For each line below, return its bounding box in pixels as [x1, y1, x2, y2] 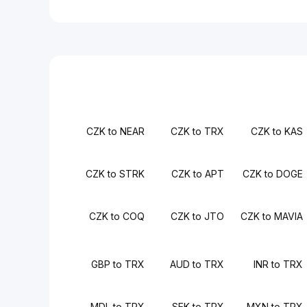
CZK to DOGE [242, 168, 303, 180]
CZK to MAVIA [240, 210, 303, 222]
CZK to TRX [170, 125, 224, 137]
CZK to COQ [89, 210, 145, 222]
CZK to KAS [250, 125, 303, 137]
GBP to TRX [91, 258, 145, 270]
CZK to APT [171, 168, 224, 180]
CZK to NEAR [86, 125, 145, 137]
